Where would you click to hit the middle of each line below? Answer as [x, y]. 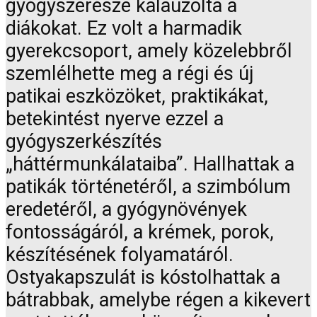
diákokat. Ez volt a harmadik [124, 29]
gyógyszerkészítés [84, 142]
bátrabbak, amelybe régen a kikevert [158, 300]
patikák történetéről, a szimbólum [148, 187]
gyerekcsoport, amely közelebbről [149, 51]
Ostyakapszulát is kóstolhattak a [143, 278]
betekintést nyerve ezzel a [115, 119]
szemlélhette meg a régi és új [130, 74]
